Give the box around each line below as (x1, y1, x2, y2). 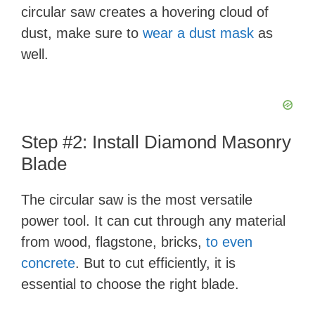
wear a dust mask (143, 25, 254, 41)
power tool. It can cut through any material (21, 213, 285, 229)
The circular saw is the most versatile (21, 192, 252, 207)
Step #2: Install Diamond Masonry (21, 131, 291, 153)
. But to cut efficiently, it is (75, 255, 236, 271)
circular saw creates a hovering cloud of (21, 4, 269, 20)
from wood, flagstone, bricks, (21, 234, 206, 250)
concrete (21, 255, 75, 271)
